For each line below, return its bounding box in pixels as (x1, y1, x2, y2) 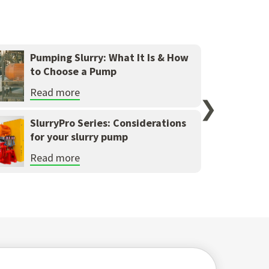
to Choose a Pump (30, 64, 117, 79)
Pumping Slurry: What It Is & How (30, 50, 189, 65)
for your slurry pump (30, 130, 128, 144)
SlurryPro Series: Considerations (30, 116, 187, 130)
